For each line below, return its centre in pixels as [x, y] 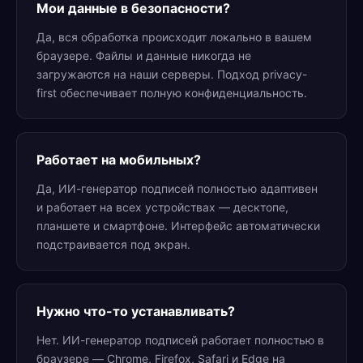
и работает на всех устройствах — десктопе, [162, 207]
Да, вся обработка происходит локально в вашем [174, 37]
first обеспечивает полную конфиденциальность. [172, 93]
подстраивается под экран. [113, 244]
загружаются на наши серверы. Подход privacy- [172, 74]
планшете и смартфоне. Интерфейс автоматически [178, 226]
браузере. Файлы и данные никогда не [144, 56]
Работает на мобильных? [119, 160]
